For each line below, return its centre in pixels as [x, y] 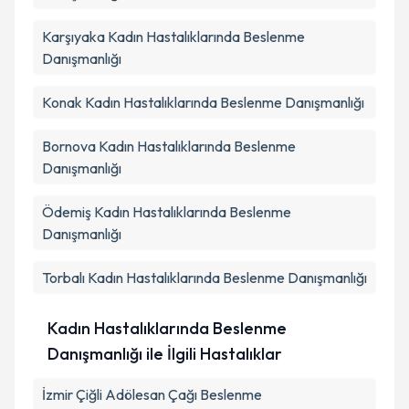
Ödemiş [67, 212]
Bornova [69, 146]
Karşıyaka [73, 37]
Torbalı [63, 278]
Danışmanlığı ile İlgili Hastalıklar [165, 354]
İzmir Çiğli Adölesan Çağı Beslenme [152, 394]
